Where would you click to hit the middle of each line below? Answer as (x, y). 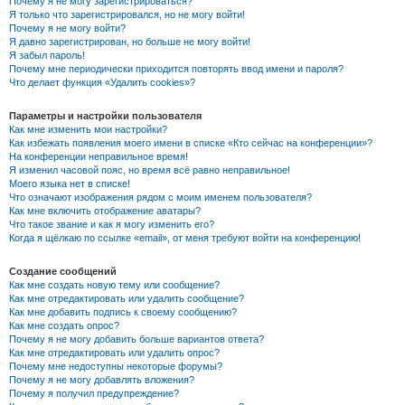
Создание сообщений (63, 272)
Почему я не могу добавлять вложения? (102, 380)
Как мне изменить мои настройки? (88, 130)
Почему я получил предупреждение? (94, 394)
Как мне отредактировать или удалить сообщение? (127, 299)
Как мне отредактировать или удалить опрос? (114, 353)
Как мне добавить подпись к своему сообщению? (123, 312)
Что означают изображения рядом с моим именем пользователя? (160, 198)
